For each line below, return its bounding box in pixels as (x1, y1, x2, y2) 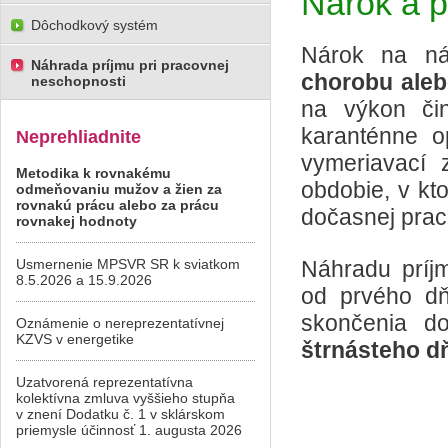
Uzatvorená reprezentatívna (16, 374, 193, 390)
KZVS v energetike (16, 331, 134, 347)
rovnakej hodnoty (16, 213, 137, 229)
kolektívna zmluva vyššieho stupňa (16, 390, 235, 406)
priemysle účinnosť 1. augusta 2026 (16, 422, 242, 438)
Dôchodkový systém (31, 17, 158, 33)
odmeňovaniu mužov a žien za (16, 181, 222, 197)
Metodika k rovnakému (16, 165, 171, 181)
